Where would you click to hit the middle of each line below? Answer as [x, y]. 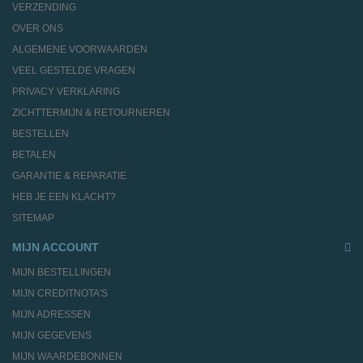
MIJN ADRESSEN [51, 315]
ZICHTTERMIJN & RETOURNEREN [91, 113]
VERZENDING [44, 8]
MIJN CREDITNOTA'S [60, 294]
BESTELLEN [41, 134]
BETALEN [34, 155]
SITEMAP [33, 218]
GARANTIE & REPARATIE [69, 176]
